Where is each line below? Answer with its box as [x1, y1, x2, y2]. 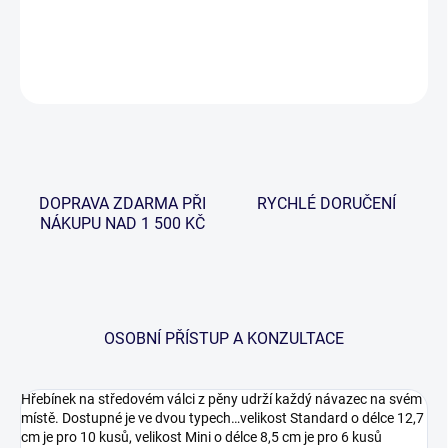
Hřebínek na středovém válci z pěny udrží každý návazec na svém [21, 391, 422, 408]
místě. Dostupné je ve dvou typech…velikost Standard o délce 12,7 [21, 410, 424, 427]
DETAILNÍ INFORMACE [20, 23, 144, 38]
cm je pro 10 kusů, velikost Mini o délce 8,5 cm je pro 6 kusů [21, 429, 382, 446]
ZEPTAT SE [272, 72, 331, 87]
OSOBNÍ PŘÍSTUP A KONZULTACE [104, 329, 344, 349]
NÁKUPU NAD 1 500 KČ [39, 214, 205, 234]
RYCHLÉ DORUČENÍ [256, 194, 396, 214]
